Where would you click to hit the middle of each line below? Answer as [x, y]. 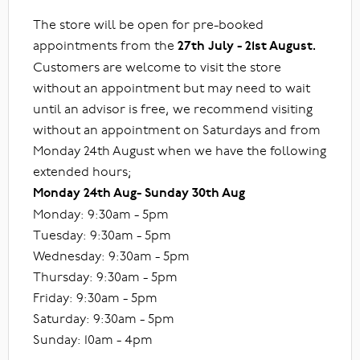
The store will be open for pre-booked [148, 24]
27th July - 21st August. [247, 45]
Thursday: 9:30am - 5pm [105, 276]
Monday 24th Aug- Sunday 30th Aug [139, 192]
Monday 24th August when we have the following [180, 150]
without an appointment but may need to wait [172, 88]
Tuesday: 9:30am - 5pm [102, 235]
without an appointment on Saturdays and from [177, 129]
